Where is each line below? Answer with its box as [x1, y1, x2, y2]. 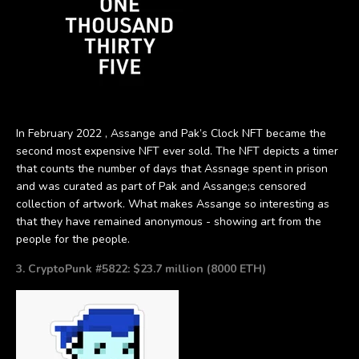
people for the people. [16, 231, 130, 247]
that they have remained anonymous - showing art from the [16, 213, 321, 229]
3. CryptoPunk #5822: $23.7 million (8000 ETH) [16, 260, 266, 276]
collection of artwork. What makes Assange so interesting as [16, 196, 329, 212]
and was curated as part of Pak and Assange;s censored [16, 178, 306, 194]
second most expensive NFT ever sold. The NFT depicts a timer [16, 143, 338, 159]
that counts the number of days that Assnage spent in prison [16, 160, 328, 176]
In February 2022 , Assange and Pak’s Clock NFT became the [16, 125, 326, 141]
